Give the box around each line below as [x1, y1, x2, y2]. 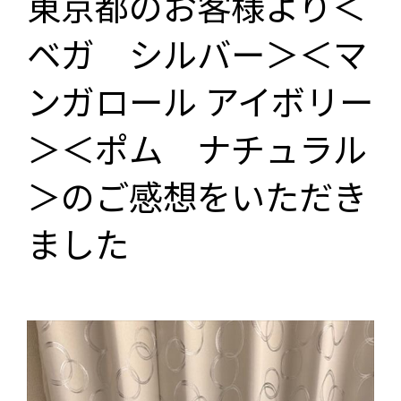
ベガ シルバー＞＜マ [27, 28, 367, 79]
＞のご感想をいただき [27, 170, 367, 221]
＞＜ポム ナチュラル [27, 123, 367, 174]
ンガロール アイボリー [27, 75, 373, 126]
